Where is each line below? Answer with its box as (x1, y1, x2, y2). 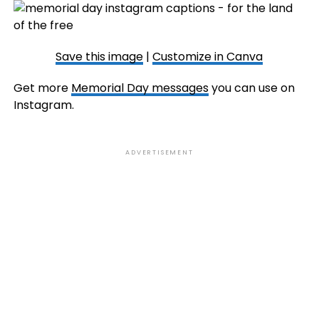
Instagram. (13, 97, 74, 113)
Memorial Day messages (70, 80, 209, 96)
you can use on (208, 80, 295, 96)
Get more (13, 80, 71, 96)
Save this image (56, 48, 144, 65)
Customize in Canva (152, 48, 263, 65)
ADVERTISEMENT (125, 148, 194, 157)
